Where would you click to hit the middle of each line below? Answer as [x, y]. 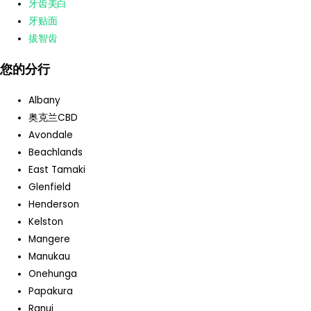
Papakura [51, 292]
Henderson [54, 205]
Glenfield [50, 187]
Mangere [50, 239]
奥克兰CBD [53, 118]
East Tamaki [57, 170]
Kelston [46, 222]
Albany [45, 101]
